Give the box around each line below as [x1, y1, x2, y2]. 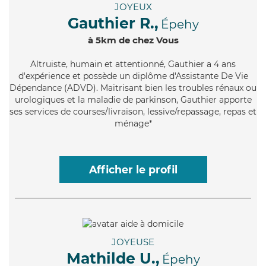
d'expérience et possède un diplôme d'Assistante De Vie [18, 71, 248, 82]
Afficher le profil [88, 163, 178, 176]
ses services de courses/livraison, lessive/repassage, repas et [9, 106, 256, 118]
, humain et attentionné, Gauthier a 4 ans [66, 59, 236, 70]
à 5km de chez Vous [87, 34, 179, 46]
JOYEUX [114, 1, 152, 13]
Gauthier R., [67, 14, 159, 33]
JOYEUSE [112, 236, 154, 248]
